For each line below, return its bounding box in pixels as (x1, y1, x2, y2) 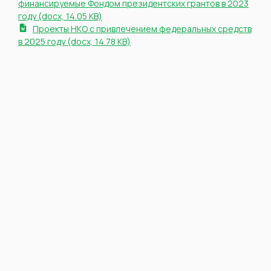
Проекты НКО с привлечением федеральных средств (33, 22, 252, 34)
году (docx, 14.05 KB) (18, 10, 102, 22)
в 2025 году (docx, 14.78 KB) (18, 35, 131, 47)
